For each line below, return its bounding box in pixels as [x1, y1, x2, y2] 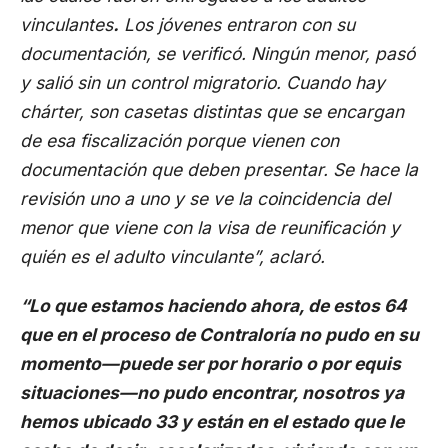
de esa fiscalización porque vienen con [20, 130, 339, 151]
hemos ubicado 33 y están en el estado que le [20, 411, 404, 432]
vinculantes [20, 14, 113, 35]
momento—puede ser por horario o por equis [20, 353, 401, 374]
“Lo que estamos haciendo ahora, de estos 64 [20, 295, 407, 316]
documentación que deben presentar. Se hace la [20, 159, 418, 180]
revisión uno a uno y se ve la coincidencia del [20, 188, 390, 209]
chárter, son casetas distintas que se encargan [20, 101, 404, 122]
